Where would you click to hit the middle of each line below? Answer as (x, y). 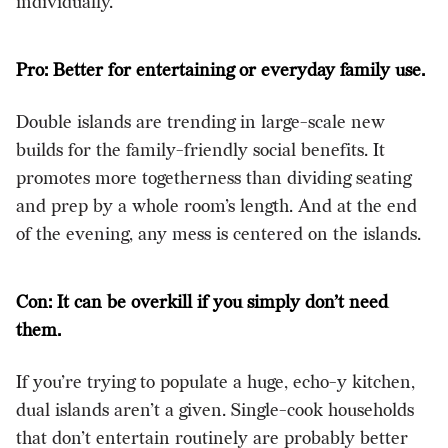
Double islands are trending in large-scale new (200, 122)
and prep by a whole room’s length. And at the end (216, 206)
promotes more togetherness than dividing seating (213, 178)
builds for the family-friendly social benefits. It (200, 150)
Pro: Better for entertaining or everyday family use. (220, 70)
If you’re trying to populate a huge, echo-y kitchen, (215, 382)
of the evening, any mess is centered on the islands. (218, 234)
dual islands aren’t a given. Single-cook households (215, 410)
